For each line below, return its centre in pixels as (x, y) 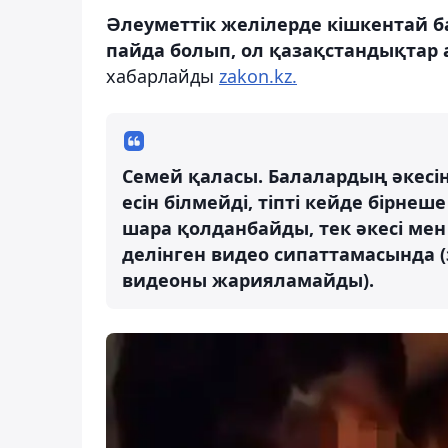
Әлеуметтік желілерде (216, 23)
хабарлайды (162, 75)
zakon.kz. (258, 75)
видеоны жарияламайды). (248, 279)
